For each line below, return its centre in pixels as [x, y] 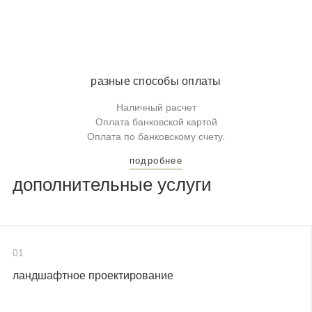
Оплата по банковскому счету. [156, 137]
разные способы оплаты [156, 81]
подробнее [156, 161]
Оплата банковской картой [156, 122]
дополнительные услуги [112, 185]
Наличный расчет [156, 108]
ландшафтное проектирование [93, 276]
